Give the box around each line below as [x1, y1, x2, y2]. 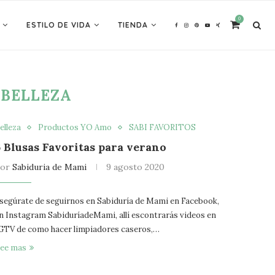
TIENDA [118, 20, 148, 29]
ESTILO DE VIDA [26, 20, 91, 29]
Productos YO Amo [38, 122, 112, 133]
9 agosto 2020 [106, 161, 165, 172]
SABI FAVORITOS [129, 122, 196, 133]
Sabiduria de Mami [12, 161, 87, 172]
